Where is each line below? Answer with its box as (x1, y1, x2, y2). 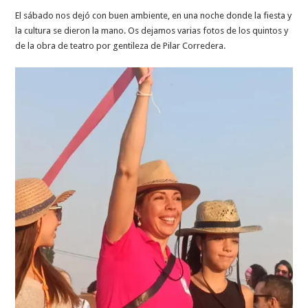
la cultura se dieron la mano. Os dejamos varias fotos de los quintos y (15, 25, 289, 36)
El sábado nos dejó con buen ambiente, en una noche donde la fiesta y (15, 10, 292, 21)
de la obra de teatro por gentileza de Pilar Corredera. (15, 40, 226, 51)
